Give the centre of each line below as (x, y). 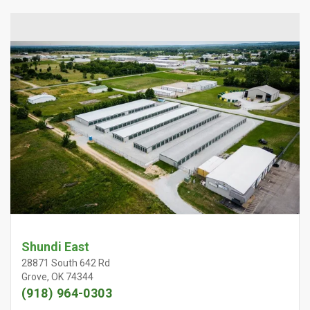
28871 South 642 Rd (66, 263)
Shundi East (55, 247)
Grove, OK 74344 (57, 277)
